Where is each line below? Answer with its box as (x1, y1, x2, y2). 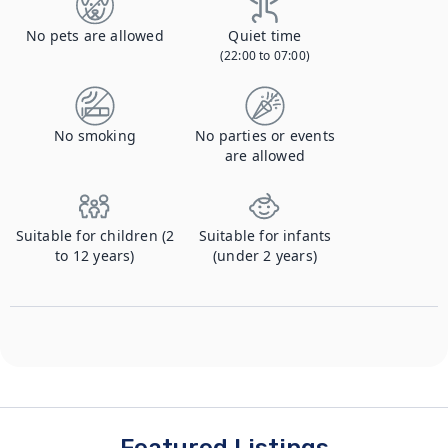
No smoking (54, 126, 136, 145)
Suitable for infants (198, 226, 332, 245)
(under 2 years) (213, 246, 317, 265)
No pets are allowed (26, 26, 164, 45)
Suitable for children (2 (15, 226, 175, 245)
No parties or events (195, 126, 335, 145)
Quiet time (228, 26, 302, 45)
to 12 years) (55, 246, 135, 265)
